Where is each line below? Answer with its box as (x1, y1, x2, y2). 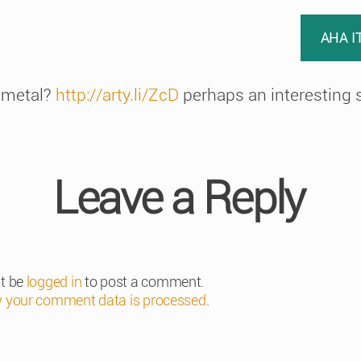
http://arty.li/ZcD (56, 85, 179, 105)
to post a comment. (81, 272, 205, 290)
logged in (26, 272, 82, 290)
